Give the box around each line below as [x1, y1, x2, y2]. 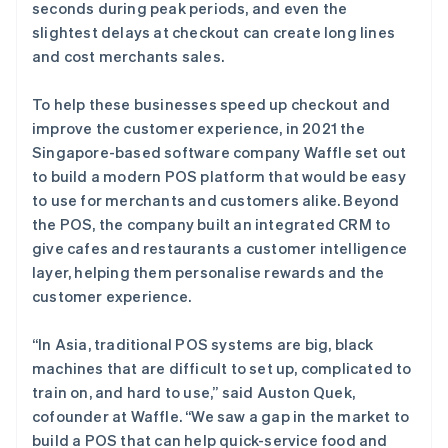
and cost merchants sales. [32, 45, 224, 66]
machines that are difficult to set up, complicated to [32, 357, 412, 378]
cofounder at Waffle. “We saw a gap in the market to [32, 405, 410, 426]
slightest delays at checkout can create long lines [32, 21, 396, 42]
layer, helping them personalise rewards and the [32, 261, 385, 282]
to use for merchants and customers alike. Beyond [32, 189, 400, 210]
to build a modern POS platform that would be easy [32, 165, 406, 186]
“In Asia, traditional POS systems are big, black [32, 333, 374, 354]
